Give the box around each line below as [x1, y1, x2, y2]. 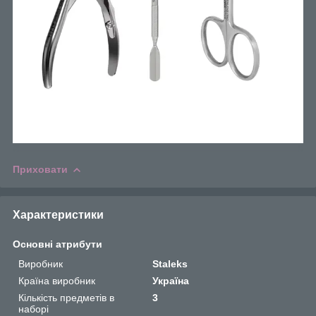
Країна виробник [18, 274, 95, 286]
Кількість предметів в [18, 291, 114, 303]
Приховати [13, 163, 68, 175]
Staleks [152, 257, 188, 269]
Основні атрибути [13, 238, 102, 250]
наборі [18, 303, 49, 315]
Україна [152, 274, 190, 286]
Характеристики [13, 208, 104, 221]
